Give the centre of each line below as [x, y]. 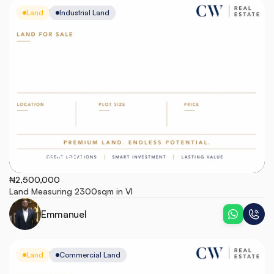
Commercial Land [90, 255]
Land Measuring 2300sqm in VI [71, 191]
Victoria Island [51, 157]
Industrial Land [84, 13]
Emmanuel [64, 214]
